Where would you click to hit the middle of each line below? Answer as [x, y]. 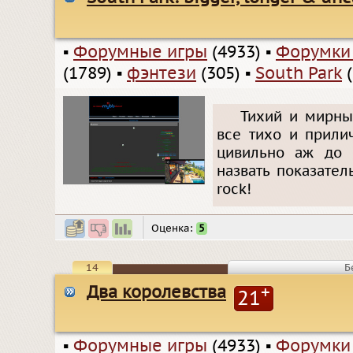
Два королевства [156, 292]
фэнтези [162, 73]
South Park [299, 73]
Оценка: [174, 228]
